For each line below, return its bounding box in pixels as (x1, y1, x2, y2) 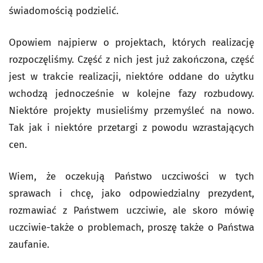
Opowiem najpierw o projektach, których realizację (9, 36, 254, 49)
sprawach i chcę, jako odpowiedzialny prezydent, (9, 187, 254, 200)
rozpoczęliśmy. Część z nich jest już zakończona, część (9, 53, 254, 66)
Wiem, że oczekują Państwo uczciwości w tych (9, 170, 254, 183)
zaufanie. (9, 238, 49, 251)
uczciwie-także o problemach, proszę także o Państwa (9, 221, 254, 234)
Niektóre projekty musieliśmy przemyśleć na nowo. (9, 104, 254, 117)
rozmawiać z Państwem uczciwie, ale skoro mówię (9, 204, 254, 217)
